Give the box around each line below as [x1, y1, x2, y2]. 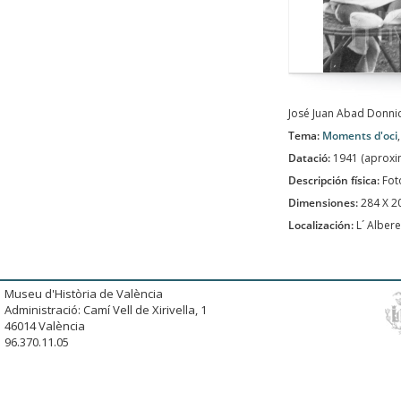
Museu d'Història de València [4, 286, 163, 302]
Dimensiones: [288, 195, 361, 210]
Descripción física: [288, 173, 382, 188]
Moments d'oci [322, 128, 397, 143]
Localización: [288, 218, 356, 233]
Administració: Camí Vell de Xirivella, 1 [4, 302, 207, 318]
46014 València [4, 318, 85, 334]
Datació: [288, 150, 333, 166]
